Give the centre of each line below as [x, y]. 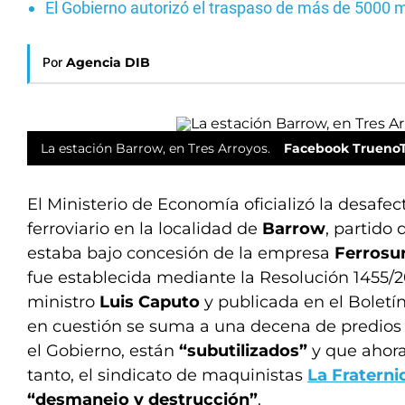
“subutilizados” [243, 351]
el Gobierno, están [103, 351]
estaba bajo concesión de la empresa [181, 253]
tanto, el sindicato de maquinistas [167, 375]
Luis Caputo [150, 302]
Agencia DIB [108, 62]
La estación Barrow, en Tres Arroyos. [155, 148]
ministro [63, 302]
